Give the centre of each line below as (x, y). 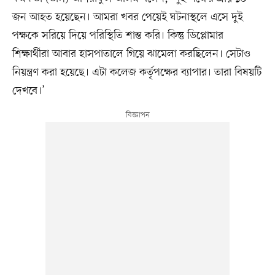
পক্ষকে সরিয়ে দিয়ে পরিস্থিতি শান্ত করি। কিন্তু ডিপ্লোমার (118, 35)
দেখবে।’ (28, 91)
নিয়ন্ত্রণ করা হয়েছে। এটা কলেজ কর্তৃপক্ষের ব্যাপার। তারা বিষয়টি (137, 72)
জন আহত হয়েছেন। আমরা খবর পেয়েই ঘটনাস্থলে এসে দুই (127, 17)
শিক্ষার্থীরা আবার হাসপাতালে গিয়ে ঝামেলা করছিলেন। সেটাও (131, 54)
